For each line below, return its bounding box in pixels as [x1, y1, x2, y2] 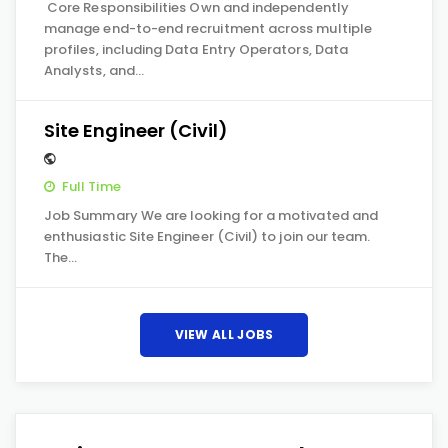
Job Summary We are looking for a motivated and [44, 206, 378, 225]
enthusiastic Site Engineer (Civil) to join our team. [44, 227, 371, 246]
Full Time [62, 177, 121, 196]
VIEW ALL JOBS [174, 326, 274, 343]
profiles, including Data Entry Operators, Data [44, 40, 348, 59]
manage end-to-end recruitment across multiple [44, 19, 372, 38]
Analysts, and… [44, 61, 144, 80]
